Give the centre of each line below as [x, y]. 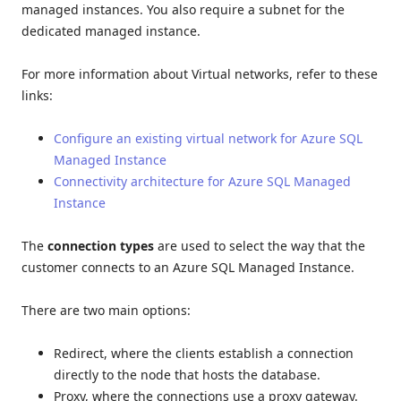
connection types [101, 245]
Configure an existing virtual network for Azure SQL [208, 138]
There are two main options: [106, 310]
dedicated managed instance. [111, 30]
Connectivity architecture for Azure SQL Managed [202, 181]
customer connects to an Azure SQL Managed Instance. [188, 267]
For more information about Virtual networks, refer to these [200, 73]
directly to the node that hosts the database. [187, 374]
